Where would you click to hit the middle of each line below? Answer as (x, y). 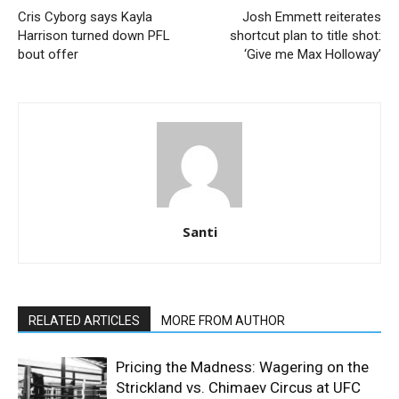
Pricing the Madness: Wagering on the (242, 367)
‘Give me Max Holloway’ (313, 55)
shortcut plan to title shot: (305, 36)
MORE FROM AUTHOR (223, 321)
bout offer (48, 55)
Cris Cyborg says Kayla (85, 17)
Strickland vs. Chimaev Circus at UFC (238, 388)
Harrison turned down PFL (94, 36)
